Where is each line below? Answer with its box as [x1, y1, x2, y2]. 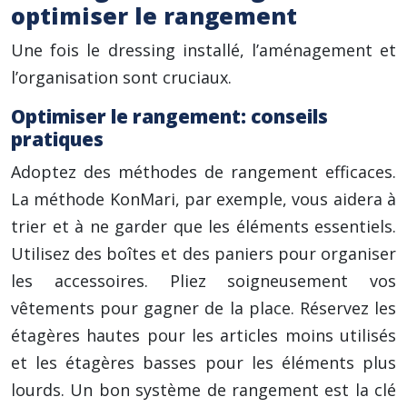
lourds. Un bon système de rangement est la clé [11, 379, 396, 401]
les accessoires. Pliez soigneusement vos [11, 270, 396, 292]
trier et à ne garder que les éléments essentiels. [11, 215, 396, 237]
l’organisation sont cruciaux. [11, 66, 232, 88]
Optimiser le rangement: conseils [11, 104, 328, 129]
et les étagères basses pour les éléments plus [11, 352, 396, 373]
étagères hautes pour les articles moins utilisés [11, 324, 396, 346]
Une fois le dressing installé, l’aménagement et [11, 39, 396, 61]
